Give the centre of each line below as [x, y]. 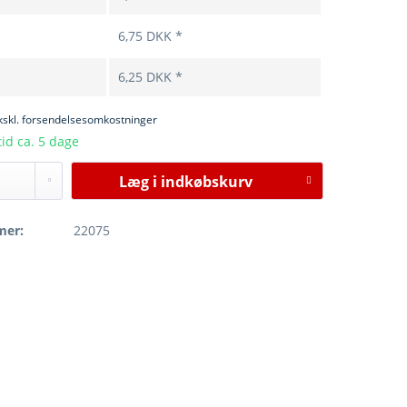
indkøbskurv [206, 182]
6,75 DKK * [151, 36]
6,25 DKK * [151, 77]
